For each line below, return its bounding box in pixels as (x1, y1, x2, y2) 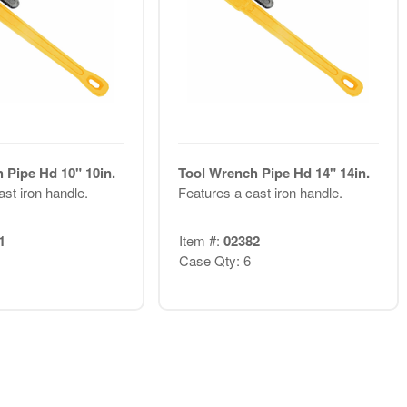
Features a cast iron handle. (177, 183, 342, 203)
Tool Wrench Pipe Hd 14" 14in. (177, 163, 370, 184)
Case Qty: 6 (178, 250, 251, 270)
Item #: (178, 230, 223, 250)
